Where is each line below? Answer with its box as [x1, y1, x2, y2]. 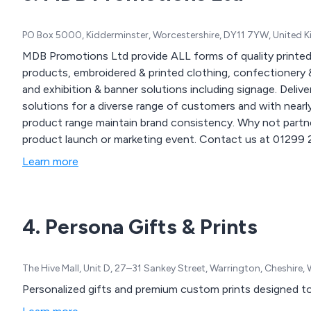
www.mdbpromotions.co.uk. [22, 166, 162, 180]
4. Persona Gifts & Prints [22, 214, 258, 240]
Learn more [22, 155, 78, 169]
